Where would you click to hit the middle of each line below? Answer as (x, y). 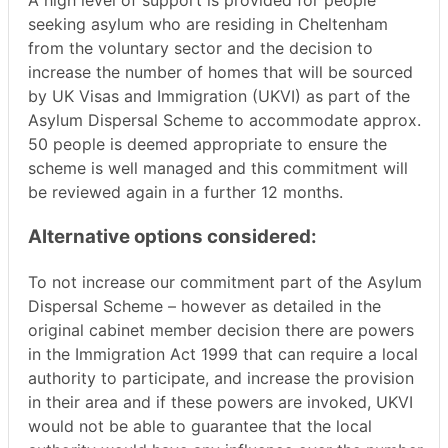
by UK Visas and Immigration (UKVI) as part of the (219, 96)
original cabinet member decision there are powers (221, 329)
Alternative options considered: (172, 237)
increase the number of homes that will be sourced (220, 72)
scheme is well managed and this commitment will (218, 168)
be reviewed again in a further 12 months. (185, 192)
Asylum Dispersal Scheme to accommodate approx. (224, 120)
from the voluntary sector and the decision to (200, 48)
